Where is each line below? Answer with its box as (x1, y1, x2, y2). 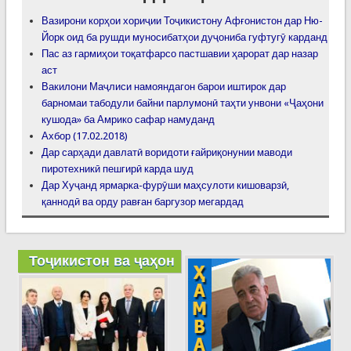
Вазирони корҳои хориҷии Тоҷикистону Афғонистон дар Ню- (41, 14, 323, 27)
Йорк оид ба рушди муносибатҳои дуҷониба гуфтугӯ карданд (41, 31, 327, 43)
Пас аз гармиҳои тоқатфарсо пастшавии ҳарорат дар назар (41, 47, 318, 60)
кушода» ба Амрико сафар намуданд (41, 113, 215, 125)
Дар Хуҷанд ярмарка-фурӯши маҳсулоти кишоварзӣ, (41, 179, 289, 191)
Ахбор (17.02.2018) (41, 129, 128, 142)
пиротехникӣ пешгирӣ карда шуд (41, 162, 194, 175)
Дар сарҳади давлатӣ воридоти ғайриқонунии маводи (41, 146, 292, 158)
